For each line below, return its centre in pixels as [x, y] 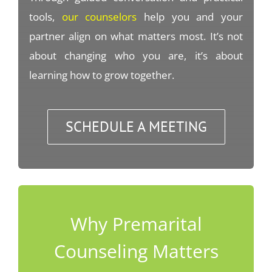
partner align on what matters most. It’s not [136, 36]
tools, [45, 17]
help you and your [190, 17]
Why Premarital [136, 223]
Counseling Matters [136, 251]
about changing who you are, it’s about [136, 56]
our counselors [99, 17]
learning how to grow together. [101, 75]
